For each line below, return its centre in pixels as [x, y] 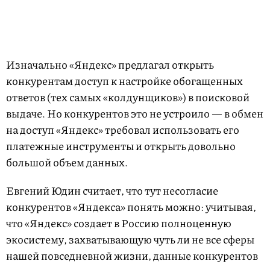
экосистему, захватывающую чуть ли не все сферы [130, 239]
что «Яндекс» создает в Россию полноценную [119, 223]
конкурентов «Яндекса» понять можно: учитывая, [131, 207]
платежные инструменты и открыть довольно [121, 146]
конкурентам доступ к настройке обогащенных [124, 81]
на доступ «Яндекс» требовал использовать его [123, 130]
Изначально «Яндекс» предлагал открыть [110, 64]
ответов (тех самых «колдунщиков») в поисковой [128, 97]
